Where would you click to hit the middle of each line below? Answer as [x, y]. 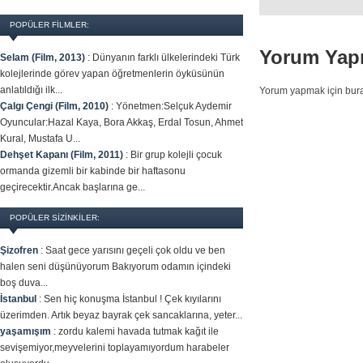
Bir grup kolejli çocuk [176, 155]
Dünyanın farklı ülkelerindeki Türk [166, 58]
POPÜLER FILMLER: [49, 25]
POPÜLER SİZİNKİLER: [55, 218]
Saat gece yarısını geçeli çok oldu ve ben [135, 250]
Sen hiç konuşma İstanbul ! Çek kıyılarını [132, 299]
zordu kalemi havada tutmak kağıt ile [139, 331]
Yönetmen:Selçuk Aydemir [174, 106]
